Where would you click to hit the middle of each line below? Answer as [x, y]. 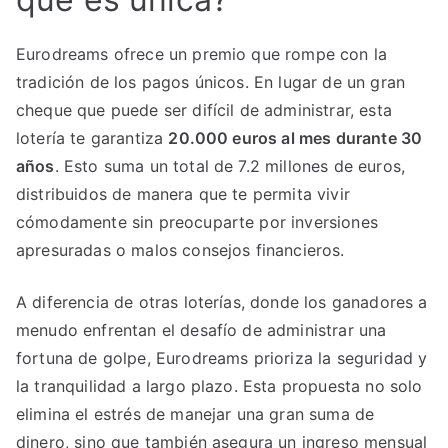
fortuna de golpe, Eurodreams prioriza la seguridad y [222, 357]
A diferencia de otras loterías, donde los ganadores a [222, 301]
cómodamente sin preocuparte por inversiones [197, 221]
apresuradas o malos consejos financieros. [180, 249]
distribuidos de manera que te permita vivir [183, 193]
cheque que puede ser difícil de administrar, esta [204, 109]
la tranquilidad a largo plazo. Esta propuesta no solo [219, 385]
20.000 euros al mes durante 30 [295, 137]
